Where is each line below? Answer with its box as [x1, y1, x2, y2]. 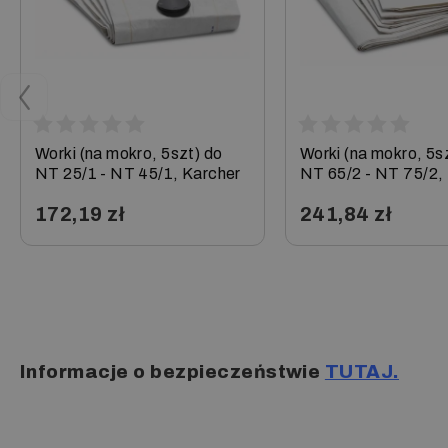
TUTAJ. [324, 361, 399, 382]
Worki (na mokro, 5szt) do [35, 144, 223, 162]
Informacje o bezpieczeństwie [20, 361, 321, 382]
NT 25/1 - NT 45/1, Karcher [35, 164, 241, 182]
